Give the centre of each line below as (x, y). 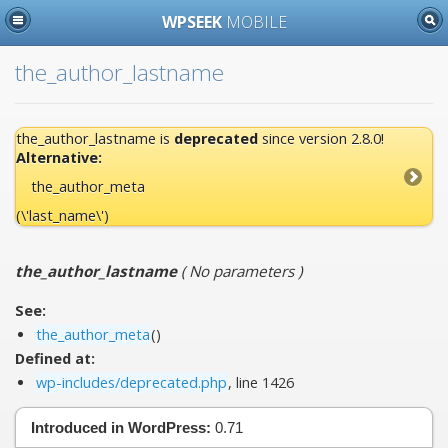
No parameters (241, 271)
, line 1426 (261, 383)
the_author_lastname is (95, 138)
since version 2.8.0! (321, 138)
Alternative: (59, 157)
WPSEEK (193, 21)
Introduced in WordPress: (121, 427)
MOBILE (256, 21)
